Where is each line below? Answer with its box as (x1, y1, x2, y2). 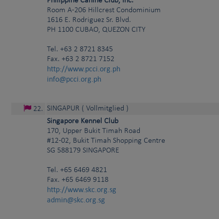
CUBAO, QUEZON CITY (75, 26, 146, 34)
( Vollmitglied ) (82, 105, 129, 113)
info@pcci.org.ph (47, 74, 101, 84)
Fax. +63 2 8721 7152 (47, 55, 114, 64)
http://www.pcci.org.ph (47, 64, 120, 74)
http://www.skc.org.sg (47, 185, 116, 195)
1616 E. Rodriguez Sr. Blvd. (47, 16, 131, 24)
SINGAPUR (47, 105, 80, 113)
